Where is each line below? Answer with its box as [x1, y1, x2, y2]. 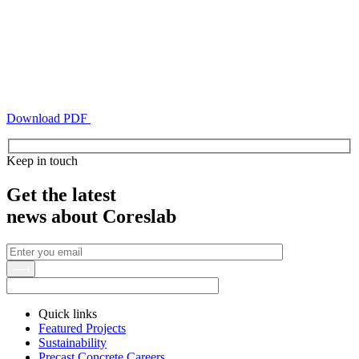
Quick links [38, 307, 97, 321]
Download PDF [6, 111, 87, 125]
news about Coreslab [6, 206, 176, 228]
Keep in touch [6, 154, 78, 168]
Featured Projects [38, 321, 126, 336]
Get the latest [6, 184, 116, 206]
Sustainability [38, 336, 107, 350]
